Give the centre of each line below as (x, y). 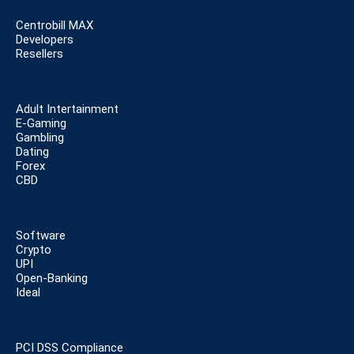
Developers (45, 40)
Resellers (40, 54)
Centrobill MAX (55, 26)
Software (41, 236)
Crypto (34, 250)
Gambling (40, 138)
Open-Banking (52, 279)
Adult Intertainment (67, 109)
